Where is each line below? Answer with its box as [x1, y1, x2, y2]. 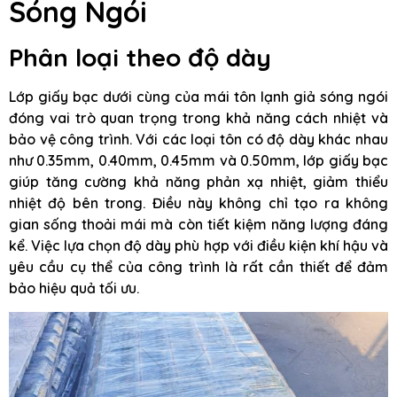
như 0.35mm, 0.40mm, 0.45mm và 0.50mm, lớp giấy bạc [9, 152, 388, 170]
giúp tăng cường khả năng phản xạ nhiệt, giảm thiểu [9, 173, 388, 191]
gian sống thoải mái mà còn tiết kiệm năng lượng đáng [9, 215, 388, 234]
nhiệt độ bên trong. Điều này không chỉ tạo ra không [9, 194, 388, 213]
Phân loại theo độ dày [9, 42, 271, 74]
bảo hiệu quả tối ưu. [9, 279, 139, 298]
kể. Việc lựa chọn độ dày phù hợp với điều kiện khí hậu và [9, 237, 388, 255]
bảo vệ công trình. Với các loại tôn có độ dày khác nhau [9, 130, 388, 149]
